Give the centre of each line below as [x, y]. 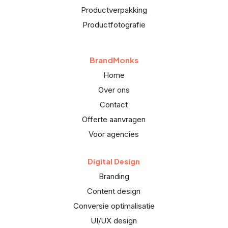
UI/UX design [114, 221]
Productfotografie [114, 25]
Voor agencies [114, 134]
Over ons [114, 90]
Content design [114, 191]
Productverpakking [114, 10]
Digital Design [114, 161]
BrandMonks [114, 60]
